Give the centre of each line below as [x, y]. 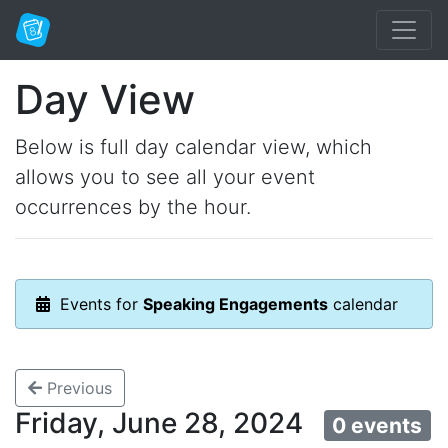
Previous [77, 388]
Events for [96, 304]
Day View [105, 99]
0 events [377, 425]
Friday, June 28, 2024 [169, 423]
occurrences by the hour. [133, 207]
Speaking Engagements [235, 304]
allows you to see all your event [165, 177]
